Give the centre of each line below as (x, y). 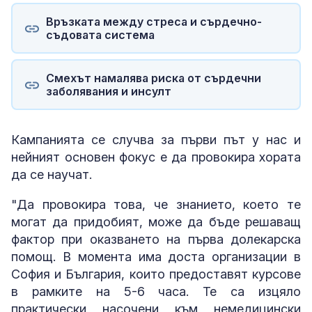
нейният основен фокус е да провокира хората (156, 157)
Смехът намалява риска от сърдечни (153, 78)
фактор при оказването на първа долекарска (156, 239)
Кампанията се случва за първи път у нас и (156, 140)
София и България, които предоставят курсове (156, 274)
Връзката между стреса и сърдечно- (154, 21)
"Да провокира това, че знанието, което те (156, 204)
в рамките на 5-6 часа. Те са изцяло (156, 291)
